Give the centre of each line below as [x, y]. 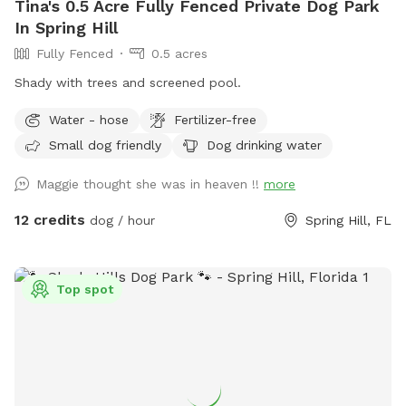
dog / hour [120, 221]
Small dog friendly [105, 145]
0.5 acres [179, 54]
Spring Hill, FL [348, 221]
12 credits [50, 220]
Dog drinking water [264, 145]
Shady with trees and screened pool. [128, 83]
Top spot [85, 290]
